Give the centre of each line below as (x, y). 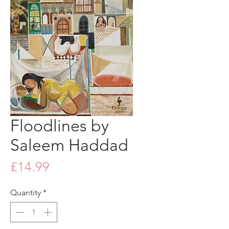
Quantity (26, 192)
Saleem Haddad (69, 145)
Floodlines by (60, 125)
